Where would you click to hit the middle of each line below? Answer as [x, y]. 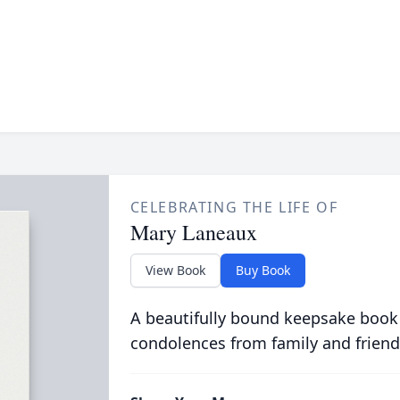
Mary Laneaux [193, 232]
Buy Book [262, 270]
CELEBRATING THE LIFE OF [234, 207]
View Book [175, 270]
